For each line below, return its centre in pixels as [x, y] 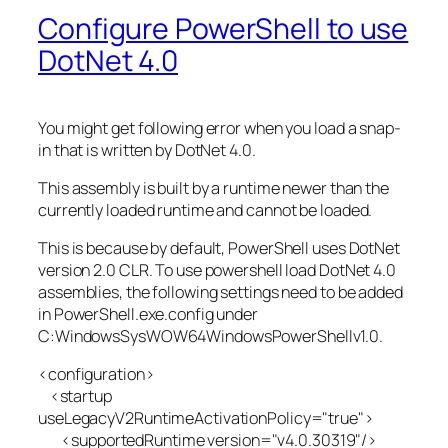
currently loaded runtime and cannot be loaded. [205, 209]
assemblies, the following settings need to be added [220, 292]
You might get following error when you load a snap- [219, 127]
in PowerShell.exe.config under [148, 314]
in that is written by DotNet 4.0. [147, 149]
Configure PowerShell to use [223, 28]
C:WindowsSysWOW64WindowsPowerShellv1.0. [211, 336]
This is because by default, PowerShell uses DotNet [219, 248]
